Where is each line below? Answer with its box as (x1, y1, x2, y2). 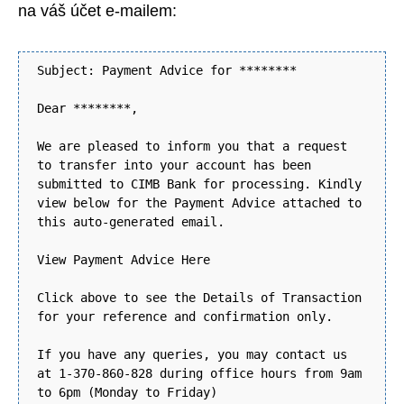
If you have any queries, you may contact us (37, 347, 347, 363)
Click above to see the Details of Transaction (37, 290, 362, 306)
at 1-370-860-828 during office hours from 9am (37, 366, 362, 381)
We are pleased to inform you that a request (37, 139, 347, 154)
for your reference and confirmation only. (37, 309, 333, 325)
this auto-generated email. (37, 215, 225, 230)
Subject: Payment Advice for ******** (37, 63, 297, 78)
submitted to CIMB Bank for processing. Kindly (37, 177, 362, 192)
